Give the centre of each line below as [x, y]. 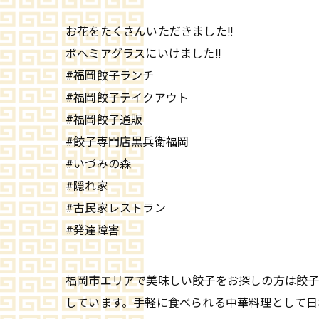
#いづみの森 [99, 164]
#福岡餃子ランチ [110, 76]
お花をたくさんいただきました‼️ [149, 32]
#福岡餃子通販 [104, 120]
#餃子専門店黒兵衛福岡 [127, 142]
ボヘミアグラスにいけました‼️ [143, 54]
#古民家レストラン [116, 208]
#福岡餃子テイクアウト [127, 98]
